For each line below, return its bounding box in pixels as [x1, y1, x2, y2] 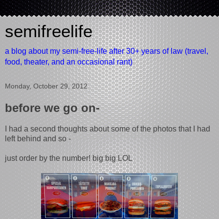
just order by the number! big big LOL [5, 153, 132, 162]
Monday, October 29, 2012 [5, 82, 88, 90]
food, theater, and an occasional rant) [5, 58, 132, 66]
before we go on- [5, 101, 100, 114]
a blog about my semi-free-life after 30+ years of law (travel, [5, 47, 208, 55]
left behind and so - [5, 134, 71, 143]
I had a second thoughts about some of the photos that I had [5, 124, 210, 133]
